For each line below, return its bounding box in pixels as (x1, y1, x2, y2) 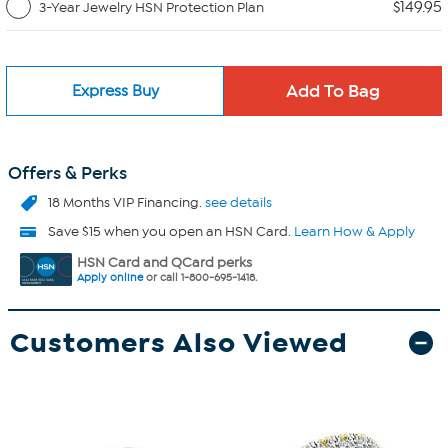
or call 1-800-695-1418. (143, 271, 257, 284)
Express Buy (71, 81, 159, 100)
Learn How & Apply (294, 223, 415, 240)
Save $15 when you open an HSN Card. (48, 223, 294, 240)
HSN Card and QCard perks (77, 254, 252, 271)
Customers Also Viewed (10, 325, 348, 360)
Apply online (77, 271, 143, 284)
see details (205, 194, 272, 211)
